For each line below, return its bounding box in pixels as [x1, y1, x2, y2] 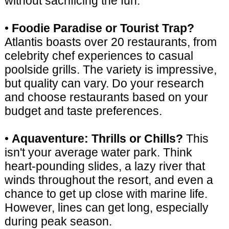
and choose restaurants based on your [4, 90, 208, 104]
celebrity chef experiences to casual [4, 49, 193, 62]
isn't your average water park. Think [4, 145, 192, 159]
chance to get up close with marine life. [4, 187, 208, 200]
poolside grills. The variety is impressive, [4, 62, 217, 76]
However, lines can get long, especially [4, 200, 209, 214]
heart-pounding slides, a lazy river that [4, 159, 205, 173]
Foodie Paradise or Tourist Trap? [11, 21, 194, 35]
